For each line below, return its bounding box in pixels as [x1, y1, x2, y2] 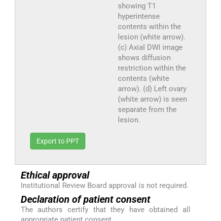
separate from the [117, 105, 177, 114]
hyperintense [117, 11, 160, 21]
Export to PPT [37, 137, 79, 145]
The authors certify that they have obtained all [20, 205, 190, 214]
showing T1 [117, 1, 156, 10]
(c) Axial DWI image [117, 42, 183, 52]
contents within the [117, 22, 181, 31]
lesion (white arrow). [117, 32, 185, 41]
